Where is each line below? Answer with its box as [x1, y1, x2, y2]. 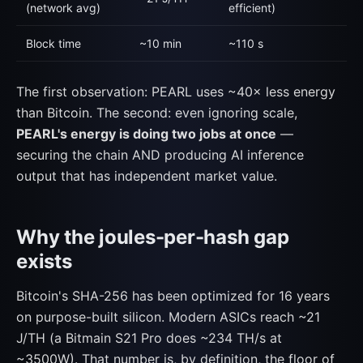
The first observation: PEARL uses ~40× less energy [16, 83, 335, 100]
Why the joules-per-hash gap [16, 225, 289, 249]
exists [16, 250, 72, 273]
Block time [26, 36, 81, 50]
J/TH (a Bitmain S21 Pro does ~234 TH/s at [16, 330, 282, 346]
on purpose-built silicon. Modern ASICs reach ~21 [16, 309, 320, 325]
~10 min [139, 36, 181, 50]
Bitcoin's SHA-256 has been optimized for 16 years [16, 288, 330, 304]
